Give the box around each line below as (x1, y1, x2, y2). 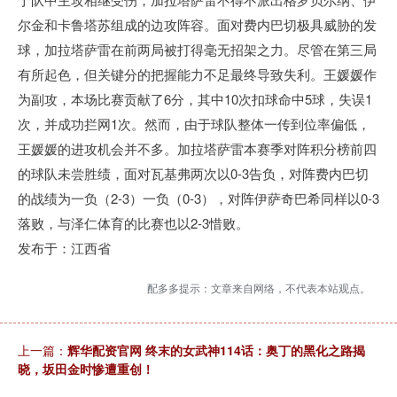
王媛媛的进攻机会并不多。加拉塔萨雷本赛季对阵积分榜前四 (18, 139, 377, 158)
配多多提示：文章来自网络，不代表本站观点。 (147, 280, 370, 295)
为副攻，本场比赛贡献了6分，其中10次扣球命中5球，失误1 (18, 90, 372, 108)
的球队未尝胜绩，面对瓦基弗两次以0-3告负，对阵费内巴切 (18, 164, 369, 183)
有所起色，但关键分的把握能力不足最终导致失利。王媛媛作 (18, 65, 377, 83)
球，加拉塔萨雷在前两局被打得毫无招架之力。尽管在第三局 (18, 40, 377, 58)
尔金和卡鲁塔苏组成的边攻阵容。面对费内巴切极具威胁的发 (18, 15, 377, 34)
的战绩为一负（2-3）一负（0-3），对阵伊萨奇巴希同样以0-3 (18, 189, 379, 207)
